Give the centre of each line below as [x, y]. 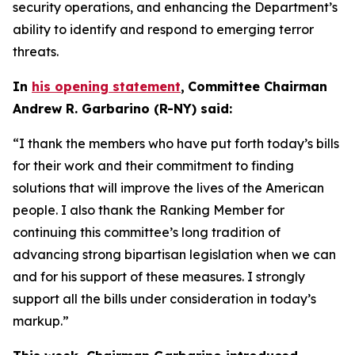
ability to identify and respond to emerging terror [163, 29]
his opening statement [106, 86]
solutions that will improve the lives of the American [168, 188]
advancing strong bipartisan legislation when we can [174, 254]
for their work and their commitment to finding [153, 166]
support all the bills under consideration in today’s [164, 299]
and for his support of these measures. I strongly [159, 277]
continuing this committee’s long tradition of [147, 232]
